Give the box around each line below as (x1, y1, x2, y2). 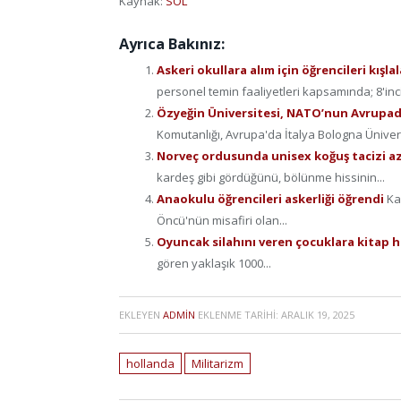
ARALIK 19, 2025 (281, 307, 354, 321)
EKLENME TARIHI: (195, 307, 281, 321)
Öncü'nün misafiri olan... (157, 212, 287, 229)
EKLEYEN (119, 307, 163, 321)
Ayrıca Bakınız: (119, 34, 225, 55)
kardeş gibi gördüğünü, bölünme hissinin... (157, 169, 385, 186)
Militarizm (192, 354, 243, 371)
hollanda (126, 354, 175, 371)
